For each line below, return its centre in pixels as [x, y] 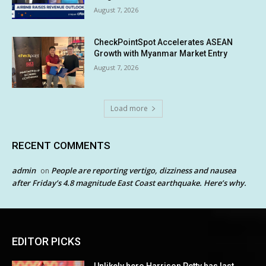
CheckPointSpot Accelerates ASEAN [164, 42]
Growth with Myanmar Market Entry [161, 54]
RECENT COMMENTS [61, 145]
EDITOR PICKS [46, 241]
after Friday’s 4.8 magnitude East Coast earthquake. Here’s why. [129, 183]
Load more [129, 108]
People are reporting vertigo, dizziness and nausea [144, 170]
